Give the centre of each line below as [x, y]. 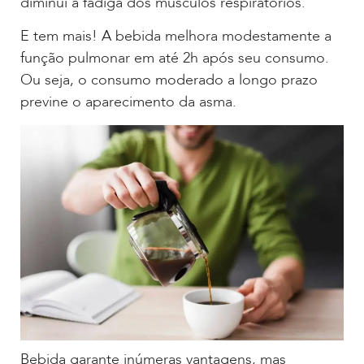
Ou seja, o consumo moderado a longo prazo [169, 80]
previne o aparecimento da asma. [128, 102]
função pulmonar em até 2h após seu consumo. [175, 58]
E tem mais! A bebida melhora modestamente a [176, 37]
